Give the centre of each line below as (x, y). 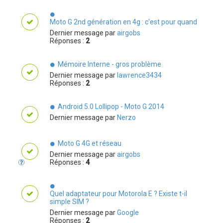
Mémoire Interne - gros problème (109, 64)
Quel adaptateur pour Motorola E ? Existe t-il (118, 193)
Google (128, 212)
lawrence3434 (139, 75)
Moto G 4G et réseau (89, 143)
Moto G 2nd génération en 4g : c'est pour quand (123, 22)
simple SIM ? (69, 201)
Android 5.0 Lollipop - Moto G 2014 (111, 106)
